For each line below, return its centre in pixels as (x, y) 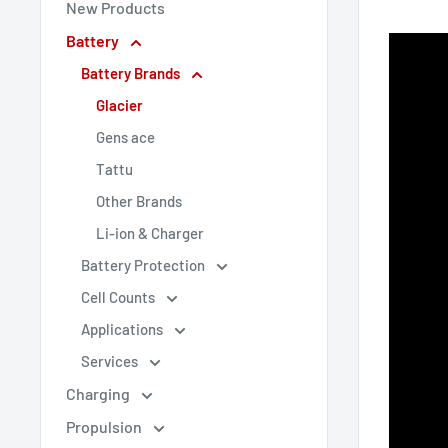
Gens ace (125, 137)
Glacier (119, 105)
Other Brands (139, 201)
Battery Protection (144, 265)
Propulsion (105, 426)
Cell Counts (119, 297)
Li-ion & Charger (150, 233)
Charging (99, 393)
